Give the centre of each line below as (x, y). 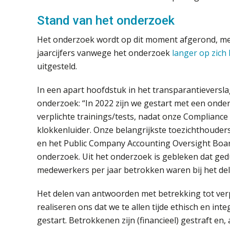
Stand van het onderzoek (106, 20)
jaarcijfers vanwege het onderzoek (104, 53)
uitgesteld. (57, 66)
